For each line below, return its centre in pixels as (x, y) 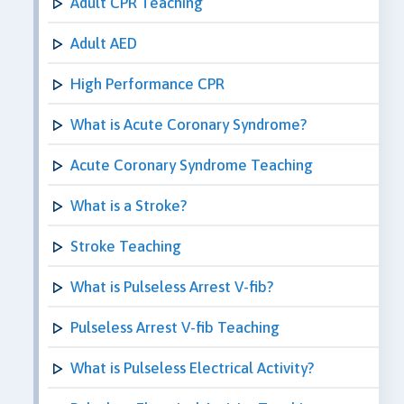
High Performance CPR (147, 83)
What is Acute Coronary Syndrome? (188, 124)
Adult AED (104, 43)
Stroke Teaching (126, 246)
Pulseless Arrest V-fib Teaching (175, 327)
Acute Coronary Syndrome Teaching (192, 165)
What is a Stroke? (129, 205)
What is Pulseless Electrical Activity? (192, 367)
